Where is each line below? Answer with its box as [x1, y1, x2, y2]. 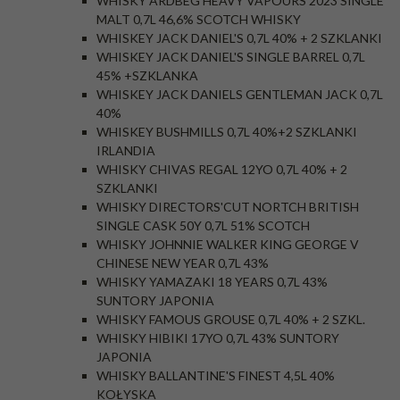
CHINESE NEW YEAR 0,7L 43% [96, 255, 269, 271]
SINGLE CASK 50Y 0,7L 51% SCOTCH [96, 218, 310, 233]
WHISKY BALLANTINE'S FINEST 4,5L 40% [96, 368, 335, 383]
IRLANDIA [96, 143, 155, 158]
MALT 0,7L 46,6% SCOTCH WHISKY [96, 12, 301, 27]
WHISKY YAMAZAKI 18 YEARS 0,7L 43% [96, 274, 328, 289]
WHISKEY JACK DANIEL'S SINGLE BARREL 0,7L [96, 49, 365, 64]
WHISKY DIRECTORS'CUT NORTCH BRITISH [96, 199, 359, 214]
